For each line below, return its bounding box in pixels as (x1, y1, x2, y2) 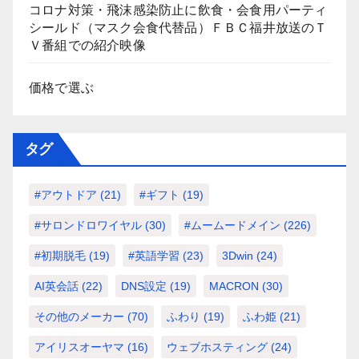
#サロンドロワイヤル (34, 218, 142, 232)
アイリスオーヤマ (34, 340, 124, 353)
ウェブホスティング (167, 340, 268, 353)
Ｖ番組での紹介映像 (29, 38, 146, 52)
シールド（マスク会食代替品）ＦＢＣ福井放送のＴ (29, 20, 328, 34)
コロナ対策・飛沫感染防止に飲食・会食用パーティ (29, 2, 328, 17)
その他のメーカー (34, 309, 124, 323)
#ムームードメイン (184, 218, 280, 232)
